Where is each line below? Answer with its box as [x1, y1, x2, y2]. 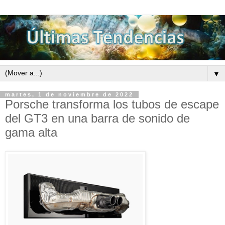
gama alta [5, 125, 57, 139]
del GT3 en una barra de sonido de [5, 111, 190, 125]
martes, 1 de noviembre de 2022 [5, 91, 134, 97]
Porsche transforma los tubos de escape [5, 97, 219, 111]
